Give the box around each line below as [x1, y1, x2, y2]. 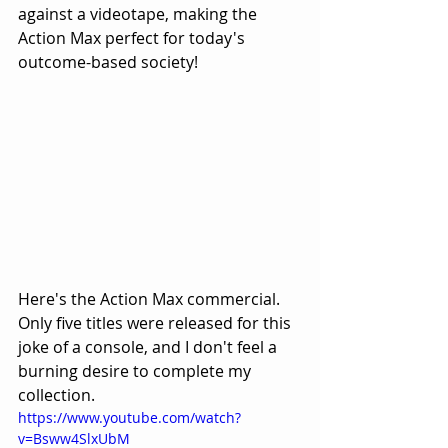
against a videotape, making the [18, 2, 261, 25]
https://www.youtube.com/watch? [18, 407, 241, 427]
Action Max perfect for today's [18, 26, 249, 49]
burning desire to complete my [18, 359, 255, 382]
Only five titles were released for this [18, 311, 295, 334]
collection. [18, 383, 99, 406]
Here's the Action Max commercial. [18, 287, 284, 310]
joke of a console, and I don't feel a [18, 335, 281, 358]
